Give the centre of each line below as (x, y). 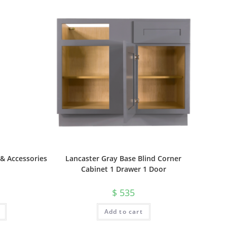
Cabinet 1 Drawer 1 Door (123, 169)
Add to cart (123, 212)
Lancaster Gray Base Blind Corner (124, 159)
